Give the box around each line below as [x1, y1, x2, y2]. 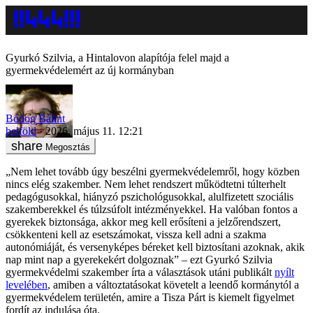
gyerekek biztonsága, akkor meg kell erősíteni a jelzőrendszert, [6, 215, 281, 228]
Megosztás [45, 141, 90, 152]
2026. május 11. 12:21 [45, 124, 143, 137]
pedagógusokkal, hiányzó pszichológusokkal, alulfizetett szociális [6, 190, 293, 203]
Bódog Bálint [6, 112, 65, 124]
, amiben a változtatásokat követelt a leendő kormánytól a [48, 278, 299, 291]
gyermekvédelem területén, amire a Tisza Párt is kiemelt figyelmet [6, 291, 294, 303]
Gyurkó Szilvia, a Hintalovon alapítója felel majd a [6, 52, 229, 64]
